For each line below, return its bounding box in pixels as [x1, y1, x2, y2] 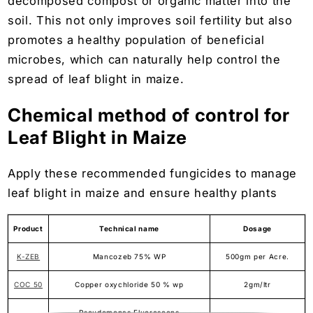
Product [13, 224, 43, 233]
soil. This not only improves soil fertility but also [8, 13, 293, 28]
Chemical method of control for [8, 103, 290, 126]
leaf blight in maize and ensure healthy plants [8, 186, 277, 201]
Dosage [243, 224, 272, 233]
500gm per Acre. [226, 252, 289, 261]
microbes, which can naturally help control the [8, 52, 281, 67]
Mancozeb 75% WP [92, 252, 166, 261]
